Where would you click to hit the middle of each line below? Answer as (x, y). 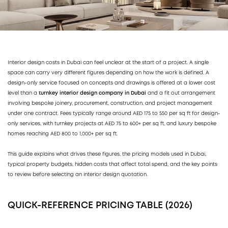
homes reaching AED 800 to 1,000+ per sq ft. (63, 134)
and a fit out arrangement (181, 93)
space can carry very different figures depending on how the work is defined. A (108, 73)
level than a (22, 93)
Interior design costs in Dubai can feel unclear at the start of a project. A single (108, 63)
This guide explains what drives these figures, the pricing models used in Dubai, (107, 154)
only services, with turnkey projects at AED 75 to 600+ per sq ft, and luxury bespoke (112, 124)
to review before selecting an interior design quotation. (78, 175)
